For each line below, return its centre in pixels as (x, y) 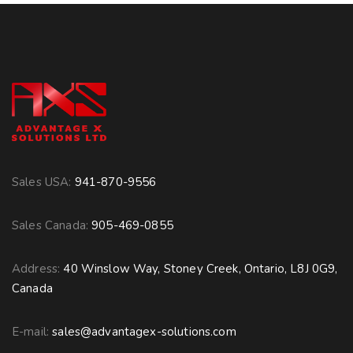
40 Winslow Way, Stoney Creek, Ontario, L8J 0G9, (201, 268)
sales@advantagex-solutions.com (144, 331)
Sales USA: (43, 182)
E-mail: (32, 331)
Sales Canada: (52, 225)
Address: (38, 268)
